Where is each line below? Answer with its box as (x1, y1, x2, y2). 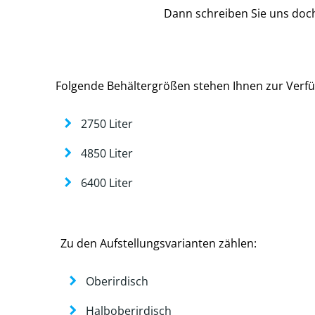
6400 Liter (81, 174, 133, 191)
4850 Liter (81, 145, 133, 161)
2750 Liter (81, 115, 133, 131)
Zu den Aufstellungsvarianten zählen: (60, 235, 257, 251)
